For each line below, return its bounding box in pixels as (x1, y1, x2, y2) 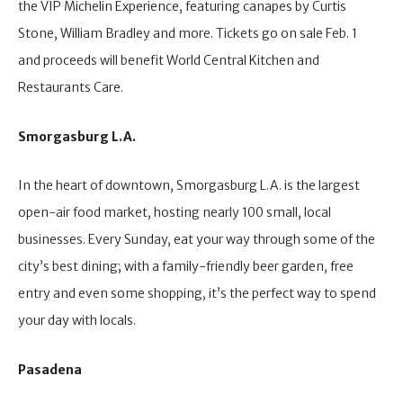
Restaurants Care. (18, 79, 123, 96)
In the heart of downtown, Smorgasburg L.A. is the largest (18, 177, 360, 194)
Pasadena (18, 361, 82, 378)
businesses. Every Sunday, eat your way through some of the (18, 231, 375, 248)
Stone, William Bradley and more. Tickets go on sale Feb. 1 (18, 25, 357, 42)
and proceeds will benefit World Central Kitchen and (18, 52, 319, 69)
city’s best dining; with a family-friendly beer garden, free (18, 258, 354, 275)
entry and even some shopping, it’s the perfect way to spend (18, 285, 376, 302)
